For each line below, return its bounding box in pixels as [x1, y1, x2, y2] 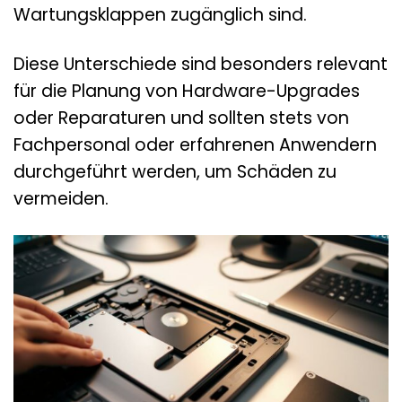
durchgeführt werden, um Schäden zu [13, 160, 336, 185]
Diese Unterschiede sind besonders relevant [13, 52, 388, 77]
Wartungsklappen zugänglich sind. [13, 3, 307, 28]
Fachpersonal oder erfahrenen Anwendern [13, 133, 377, 158]
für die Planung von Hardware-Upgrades [13, 79, 360, 104]
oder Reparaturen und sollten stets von [13, 106, 349, 131]
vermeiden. [13, 187, 109, 212]
